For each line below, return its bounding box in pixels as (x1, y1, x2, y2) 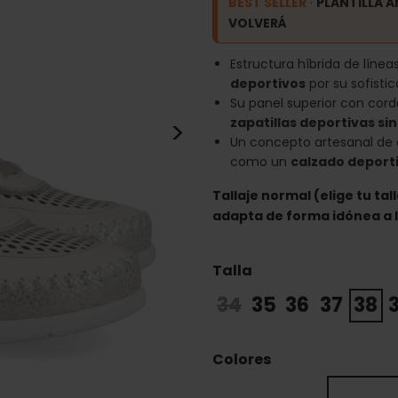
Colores (212, 349, 271, 370)
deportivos (230, 75, 306, 92)
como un (230, 153, 291, 171)
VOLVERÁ (228, 14, 287, 32)
